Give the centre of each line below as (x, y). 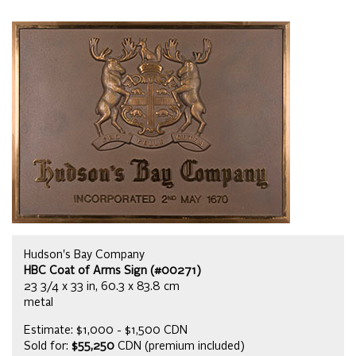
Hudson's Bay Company (84, 255)
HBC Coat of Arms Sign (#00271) (112, 271)
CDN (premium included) (180, 347)
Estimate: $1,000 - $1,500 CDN (106, 331)
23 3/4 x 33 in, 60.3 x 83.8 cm (102, 287)
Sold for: (48, 347)
